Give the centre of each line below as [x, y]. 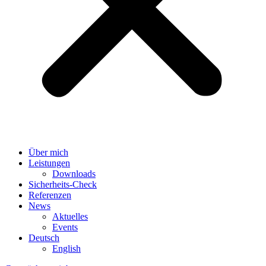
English [66, 248]
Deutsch [44, 238]
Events [65, 227]
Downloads [74, 174]
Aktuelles [70, 216]
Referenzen [50, 195]
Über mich [48, 152]
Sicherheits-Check [63, 184]
